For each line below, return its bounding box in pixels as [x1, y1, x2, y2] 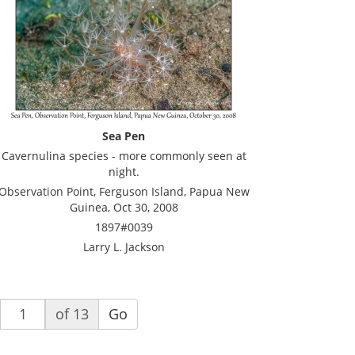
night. [108, 164, 139, 179]
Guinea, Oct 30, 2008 [69, 200, 178, 215]
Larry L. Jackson [82, 239, 165, 254]
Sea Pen [102, 128, 145, 143]
